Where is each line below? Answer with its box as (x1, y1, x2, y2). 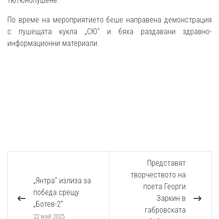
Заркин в (156, 194, 186, 203)
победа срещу (33, 188, 79, 197)
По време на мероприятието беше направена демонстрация (7, 15, 212, 25)
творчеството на (131, 170, 186, 180)
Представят (147, 158, 186, 168)
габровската (145, 205, 186, 215)
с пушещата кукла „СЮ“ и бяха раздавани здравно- (7, 27, 212, 37)
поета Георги (143, 182, 186, 192)
